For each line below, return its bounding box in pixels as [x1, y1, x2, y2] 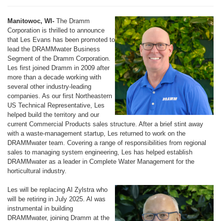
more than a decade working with [7, 74, 101, 81]
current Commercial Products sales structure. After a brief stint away [7, 120, 203, 128]
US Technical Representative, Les [7, 102, 105, 109]
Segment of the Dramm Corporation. [7, 55, 110, 62]
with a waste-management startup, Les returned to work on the [7, 130, 185, 137]
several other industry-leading [7, 83, 91, 90]
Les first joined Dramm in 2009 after [7, 64, 110, 72]
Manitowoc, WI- [7, 17, 54, 25]
